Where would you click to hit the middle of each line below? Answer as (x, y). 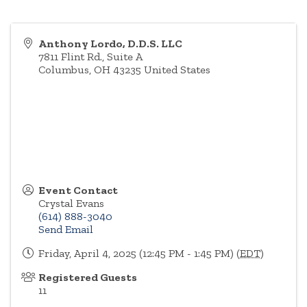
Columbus (64, 70)
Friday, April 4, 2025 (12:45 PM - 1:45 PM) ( (139, 254)
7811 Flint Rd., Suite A (90, 57)
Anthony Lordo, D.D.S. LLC (110, 44)
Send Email (66, 230)
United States (177, 70)
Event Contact (78, 191)
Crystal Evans (71, 204)
